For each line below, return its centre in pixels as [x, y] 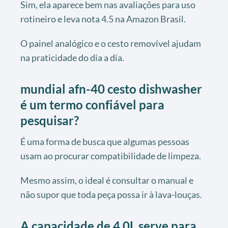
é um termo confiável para [92, 104]
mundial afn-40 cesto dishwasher [111, 89]
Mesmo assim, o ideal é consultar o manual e [107, 180]
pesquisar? [50, 120]
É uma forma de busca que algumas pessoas [105, 141]
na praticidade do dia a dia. [72, 57]
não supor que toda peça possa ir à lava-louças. [111, 194]
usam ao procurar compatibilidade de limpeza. [111, 155]
